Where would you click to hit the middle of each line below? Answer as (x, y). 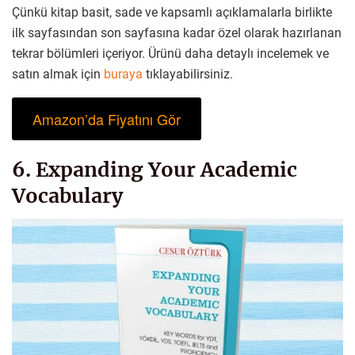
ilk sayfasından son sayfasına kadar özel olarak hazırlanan (177, 33)
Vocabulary (67, 195)
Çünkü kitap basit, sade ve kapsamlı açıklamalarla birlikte (172, 13)
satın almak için (58, 74)
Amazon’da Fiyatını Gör (106, 119)
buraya (123, 74)
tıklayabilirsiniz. (188, 74)
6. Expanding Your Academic (155, 169)
